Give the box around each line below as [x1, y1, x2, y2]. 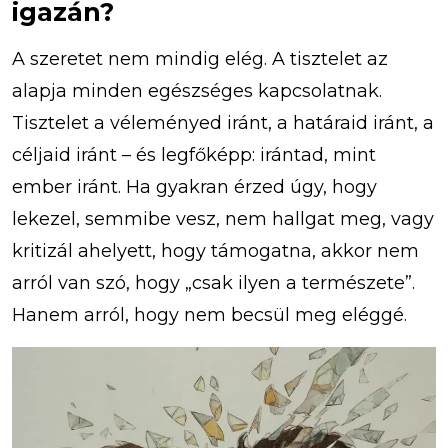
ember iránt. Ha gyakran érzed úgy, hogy [12, 176, 377, 199]
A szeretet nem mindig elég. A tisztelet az [12, 48, 388, 71]
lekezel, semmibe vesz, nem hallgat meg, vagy [12, 208, 434, 231]
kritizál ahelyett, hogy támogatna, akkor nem [12, 240, 419, 263]
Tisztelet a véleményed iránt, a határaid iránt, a [12, 112, 434, 135]
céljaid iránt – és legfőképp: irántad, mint [12, 144, 376, 167]
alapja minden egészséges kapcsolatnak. [12, 80, 382, 103]
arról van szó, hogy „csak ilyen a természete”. [12, 272, 415, 295]
